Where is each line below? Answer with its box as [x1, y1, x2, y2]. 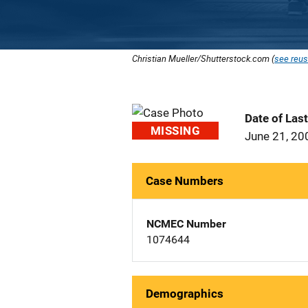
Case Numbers [146, 174, 223, 188]
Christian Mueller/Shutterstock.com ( [132, 52, 274, 65]
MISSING [151, 124, 200, 137]
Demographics [146, 287, 223, 300]
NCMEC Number [146, 217, 226, 230]
